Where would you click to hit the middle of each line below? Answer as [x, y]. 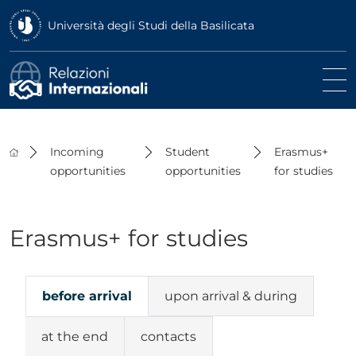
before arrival [87, 296]
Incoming [77, 151]
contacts [168, 336]
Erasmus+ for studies [129, 238]
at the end [75, 336]
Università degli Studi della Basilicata [151, 25]
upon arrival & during [231, 296]
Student [187, 151]
